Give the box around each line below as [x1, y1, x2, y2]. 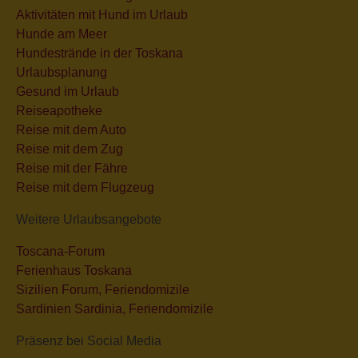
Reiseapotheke [16, 104, 102, 118]
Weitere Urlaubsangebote [16, 213, 161, 227]
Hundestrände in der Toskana [16, 46, 183, 61]
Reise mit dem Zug [16, 142, 123, 157]
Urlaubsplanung [16, 66, 107, 80]
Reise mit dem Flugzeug [16, 181, 154, 195]
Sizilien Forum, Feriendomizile [16, 283, 189, 297]
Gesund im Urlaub [16, 85, 119, 99]
